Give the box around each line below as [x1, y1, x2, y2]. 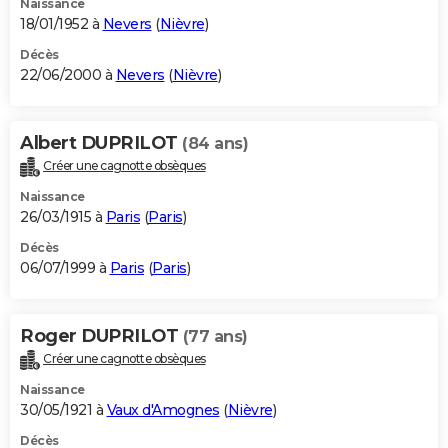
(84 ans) [182, 133, 248, 153]
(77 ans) [182, 326, 248, 346]
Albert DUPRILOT [20, 131, 182, 154]
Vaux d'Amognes [106, 400, 220, 419]
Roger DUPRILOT [20, 324, 183, 347]
